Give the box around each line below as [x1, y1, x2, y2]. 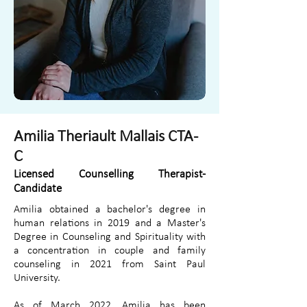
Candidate [14, 183, 62, 195]
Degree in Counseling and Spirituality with [14, 232, 206, 243]
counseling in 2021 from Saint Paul [14, 259, 206, 270]
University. [14, 273, 60, 284]
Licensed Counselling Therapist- [14, 169, 206, 180]
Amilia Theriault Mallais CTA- [14, 129, 198, 145]
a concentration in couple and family [14, 245, 206, 256]
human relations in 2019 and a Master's [14, 218, 206, 229]
